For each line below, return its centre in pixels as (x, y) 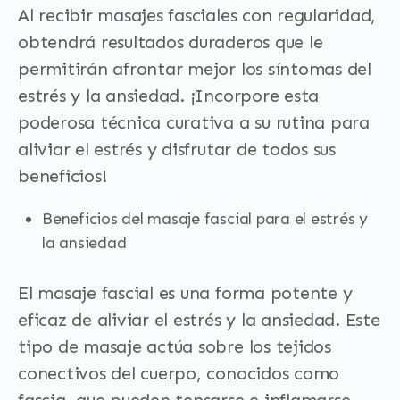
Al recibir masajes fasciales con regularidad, (197, 15)
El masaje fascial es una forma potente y (185, 293)
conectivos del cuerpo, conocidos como (179, 373)
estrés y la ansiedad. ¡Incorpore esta (169, 96)
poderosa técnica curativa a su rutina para (194, 122)
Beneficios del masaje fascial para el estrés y (205, 219)
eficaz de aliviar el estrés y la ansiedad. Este (199, 320)
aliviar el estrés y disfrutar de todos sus (177, 149)
